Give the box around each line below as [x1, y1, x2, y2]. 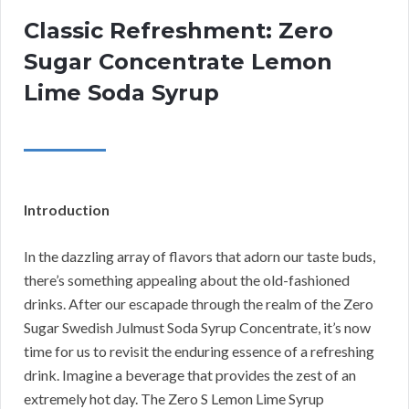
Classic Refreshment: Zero [24, 17, 333, 45]
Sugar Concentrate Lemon [24, 48, 332, 76]
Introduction [24, 201, 110, 219]
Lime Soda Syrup [24, 79, 219, 107]
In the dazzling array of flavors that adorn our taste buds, [24, 247, 375, 266]
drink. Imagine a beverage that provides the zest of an [24, 366, 356, 384]
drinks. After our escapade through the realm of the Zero [24, 295, 373, 313]
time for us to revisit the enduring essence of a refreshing [24, 342, 374, 361]
